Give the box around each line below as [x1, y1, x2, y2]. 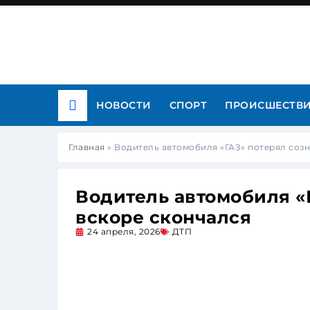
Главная [69, 142, 105, 152]
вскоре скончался [75, 207, 251, 228]
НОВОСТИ [96, 99, 152, 111]
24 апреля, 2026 [87, 226, 161, 237]
